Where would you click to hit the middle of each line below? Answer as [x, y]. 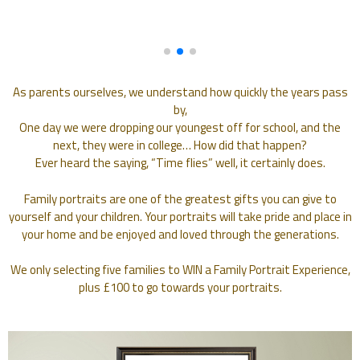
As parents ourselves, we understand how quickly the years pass [180, 92]
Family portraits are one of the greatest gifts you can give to [180, 198]
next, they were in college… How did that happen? [180, 145]
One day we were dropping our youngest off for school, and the [180, 128]
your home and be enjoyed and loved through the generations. [180, 234]
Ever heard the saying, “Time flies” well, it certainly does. [180, 163]
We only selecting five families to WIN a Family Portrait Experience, [180, 270]
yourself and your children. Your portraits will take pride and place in [180, 216]
